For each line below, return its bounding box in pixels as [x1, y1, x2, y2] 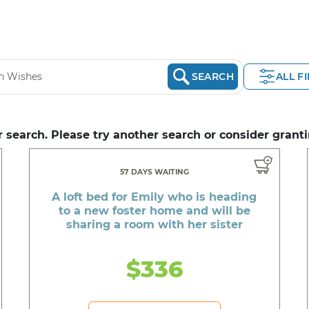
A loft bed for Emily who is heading [52, 190, 257, 203]
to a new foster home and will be [58, 203, 250, 217]
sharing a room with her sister [66, 217, 243, 231]
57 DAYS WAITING [119, 167, 189, 177]
